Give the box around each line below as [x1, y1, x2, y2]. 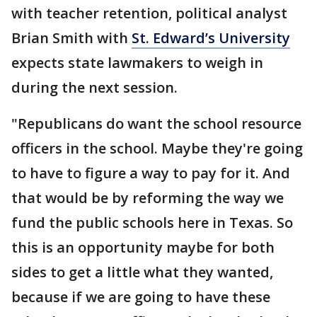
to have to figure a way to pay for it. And [11, 163, 290, 183]
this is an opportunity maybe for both [11, 238, 275, 257]
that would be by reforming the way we [11, 188, 284, 207]
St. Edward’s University [132, 28, 290, 47]
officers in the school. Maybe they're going [11, 139, 303, 158]
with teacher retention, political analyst [11, 4, 287, 23]
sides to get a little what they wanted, [11, 263, 273, 282]
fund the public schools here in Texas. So [11, 213, 293, 232]
